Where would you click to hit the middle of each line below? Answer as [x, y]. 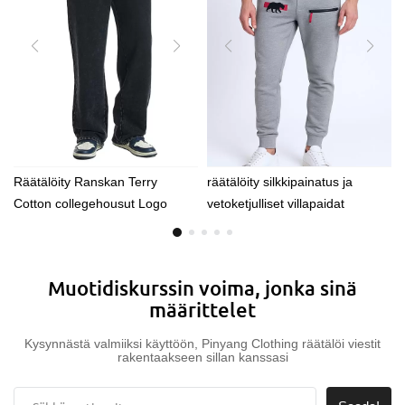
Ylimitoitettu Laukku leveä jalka [101, 226]
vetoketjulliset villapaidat [276, 204]
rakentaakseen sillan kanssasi [202, 358]
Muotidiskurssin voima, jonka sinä [202, 288]
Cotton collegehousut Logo [90, 204]
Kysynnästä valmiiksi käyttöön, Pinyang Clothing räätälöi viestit [202, 344]
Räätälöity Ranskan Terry [85, 182]
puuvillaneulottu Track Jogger [98, 247]
